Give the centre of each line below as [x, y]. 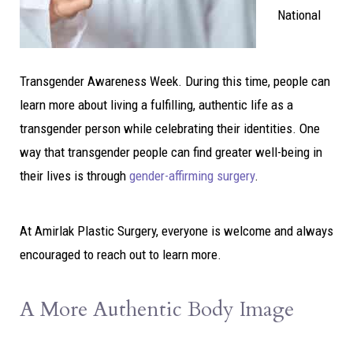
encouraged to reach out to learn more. [121, 254]
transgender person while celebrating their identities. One [170, 128]
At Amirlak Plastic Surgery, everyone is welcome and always [176, 230]
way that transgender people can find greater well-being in [171, 152]
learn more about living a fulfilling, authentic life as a [156, 104]
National [299, 15]
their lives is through [74, 175]
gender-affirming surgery [192, 175]
